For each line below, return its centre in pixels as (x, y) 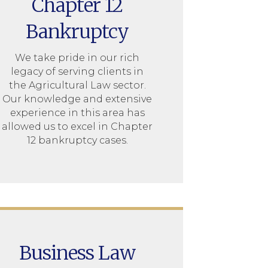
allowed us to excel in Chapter (77, 126)
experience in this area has (77, 112)
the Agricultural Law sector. (77, 85)
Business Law (77, 253)
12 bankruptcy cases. (77, 140)
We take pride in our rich (77, 57)
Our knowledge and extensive (77, 99)
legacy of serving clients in (77, 71)
